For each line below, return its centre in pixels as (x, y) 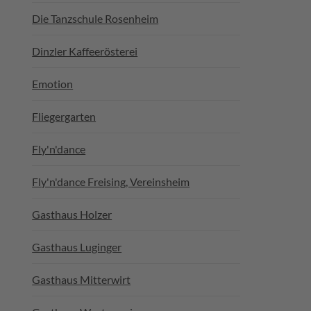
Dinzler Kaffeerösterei (85, 51)
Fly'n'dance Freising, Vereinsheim (111, 182)
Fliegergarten (64, 116)
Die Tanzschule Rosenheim (95, 18)
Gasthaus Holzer (72, 214)
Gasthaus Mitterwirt (82, 279)
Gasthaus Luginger (77, 247)
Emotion (53, 84)
